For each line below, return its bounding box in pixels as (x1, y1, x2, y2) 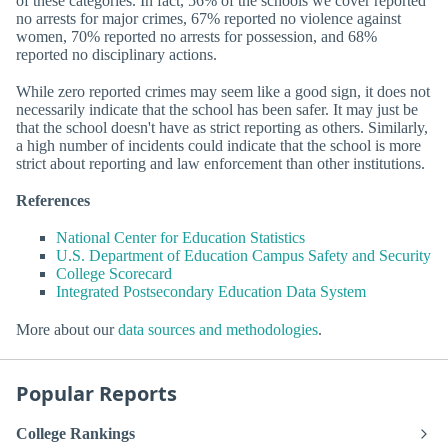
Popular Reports (16, 379, 177, 407)
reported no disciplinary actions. (16, 45, 217, 63)
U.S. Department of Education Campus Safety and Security (56, 247, 431, 265)
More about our (16, 320, 118, 338)
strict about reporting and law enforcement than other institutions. (16, 155, 425, 173)
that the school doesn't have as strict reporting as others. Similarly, (16, 119, 428, 137)
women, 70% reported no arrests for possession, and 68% (16, 27, 377, 45)
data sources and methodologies (118, 320, 318, 338)
